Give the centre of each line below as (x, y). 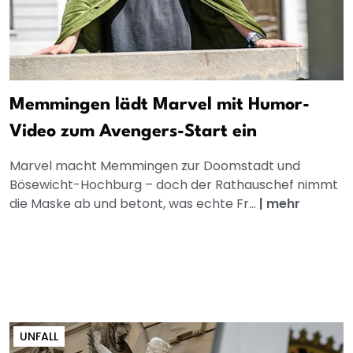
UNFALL (39, 337)
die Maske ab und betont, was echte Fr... (134, 204)
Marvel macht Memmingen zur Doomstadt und (155, 166)
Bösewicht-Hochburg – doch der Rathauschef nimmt (174, 185)
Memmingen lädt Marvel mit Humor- (160, 105)
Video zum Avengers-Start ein (133, 132)
